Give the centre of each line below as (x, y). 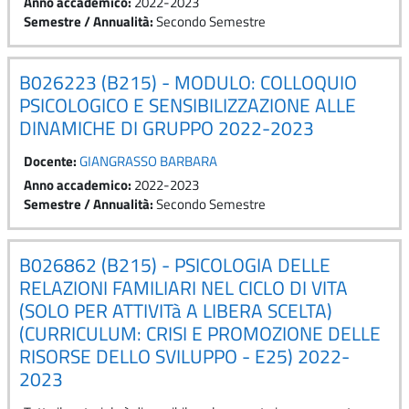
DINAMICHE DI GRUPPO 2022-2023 (167, 127)
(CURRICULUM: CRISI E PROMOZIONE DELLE (200, 333)
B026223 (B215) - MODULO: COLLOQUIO (188, 82)
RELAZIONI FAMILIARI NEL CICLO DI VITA (184, 287)
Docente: (52, 161)
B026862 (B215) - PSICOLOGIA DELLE (175, 264)
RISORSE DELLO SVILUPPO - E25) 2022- (184, 356)
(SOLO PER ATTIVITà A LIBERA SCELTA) (176, 310)
